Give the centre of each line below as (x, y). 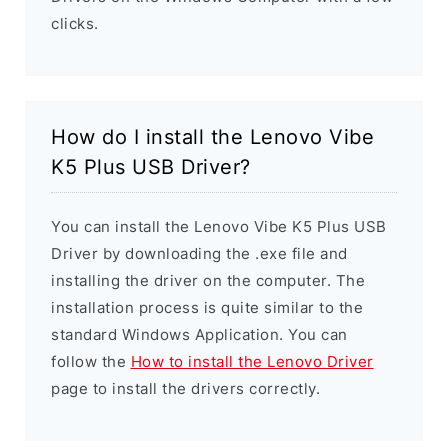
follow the (91, 362)
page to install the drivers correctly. (185, 389)
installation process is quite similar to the (207, 308)
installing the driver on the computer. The (208, 281)
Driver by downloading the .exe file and (199, 254)
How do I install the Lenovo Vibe (212, 137)
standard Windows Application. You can (199, 335)
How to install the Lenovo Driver (252, 362)
